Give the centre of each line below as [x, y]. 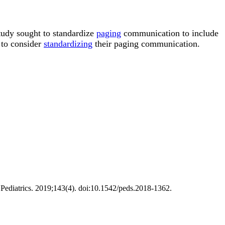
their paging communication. [146, 44]
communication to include [170, 33]
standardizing [68, 44]
